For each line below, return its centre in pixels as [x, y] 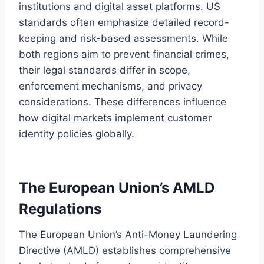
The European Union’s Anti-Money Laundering [128, 234]
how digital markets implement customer [115, 118]
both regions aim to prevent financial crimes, [124, 54]
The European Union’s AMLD [117, 187]
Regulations [60, 209]
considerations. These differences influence [123, 102]
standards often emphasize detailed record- [124, 22]
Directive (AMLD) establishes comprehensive [125, 250]
